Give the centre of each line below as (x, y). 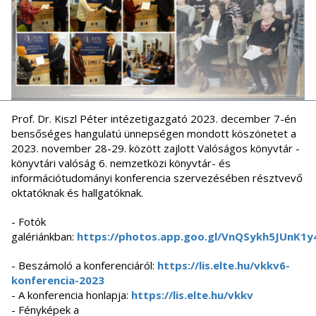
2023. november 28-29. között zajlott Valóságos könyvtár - (156, 148)
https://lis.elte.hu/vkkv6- (224, 266)
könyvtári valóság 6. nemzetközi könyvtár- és (121, 163)
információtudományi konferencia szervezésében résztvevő (157, 178)
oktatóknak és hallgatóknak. (77, 193)
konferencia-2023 (58, 280)
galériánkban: (44, 237)
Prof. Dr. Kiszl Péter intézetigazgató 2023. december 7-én (154, 119)
